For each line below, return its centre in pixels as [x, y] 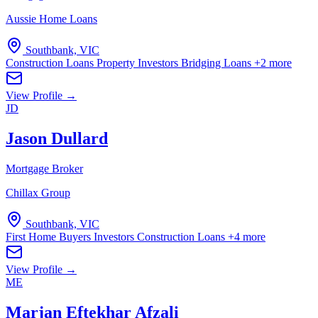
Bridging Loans [218, 62]
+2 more [273, 62]
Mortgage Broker [44, 168]
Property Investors [139, 62]
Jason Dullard [57, 138]
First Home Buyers [50, 236]
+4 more [247, 236]
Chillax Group [38, 192]
